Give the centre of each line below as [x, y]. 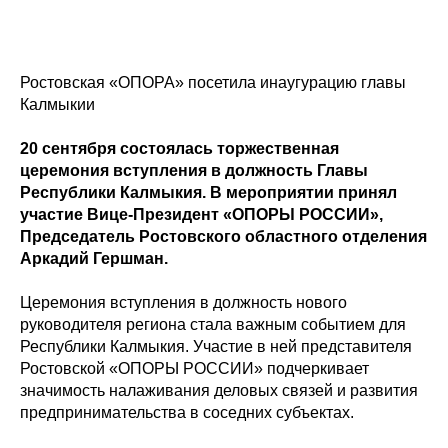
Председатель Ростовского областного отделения [223, 237]
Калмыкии [57, 105]
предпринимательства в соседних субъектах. [187, 413]
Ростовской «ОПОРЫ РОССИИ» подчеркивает [194, 369]
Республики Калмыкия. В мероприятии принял [208, 193]
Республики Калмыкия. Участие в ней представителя [216, 347]
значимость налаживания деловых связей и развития [219, 391]
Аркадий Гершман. [94, 259]
